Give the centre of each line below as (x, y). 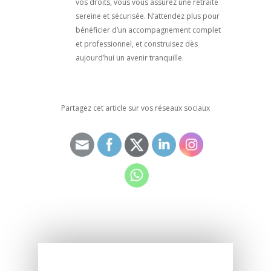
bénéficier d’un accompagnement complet (148, 30)
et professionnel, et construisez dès (136, 44)
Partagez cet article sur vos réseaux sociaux (135, 108)
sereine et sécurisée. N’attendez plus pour (147, 16)
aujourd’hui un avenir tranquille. (129, 58)
